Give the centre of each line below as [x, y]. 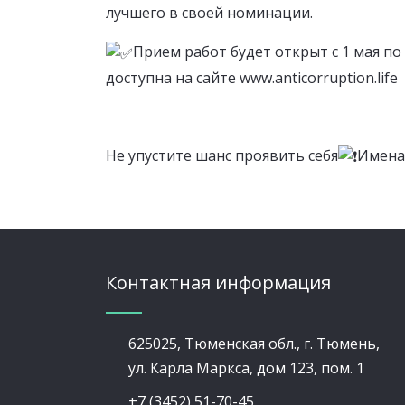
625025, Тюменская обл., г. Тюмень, [254, 343]
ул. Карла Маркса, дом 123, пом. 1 [246, 367]
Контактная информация [218, 282]
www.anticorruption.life [319, 77]
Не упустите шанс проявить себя [222, 155]
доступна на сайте [173, 77]
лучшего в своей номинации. [209, 13]
